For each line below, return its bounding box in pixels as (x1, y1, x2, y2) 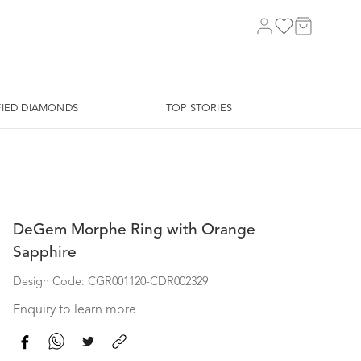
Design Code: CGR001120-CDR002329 (13, 276, 208, 288)
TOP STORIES (165, 103, 232, 114)
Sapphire (13, 245, 77, 261)
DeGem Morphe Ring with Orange (13, 222, 255, 239)
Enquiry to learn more (13, 304, 136, 317)
